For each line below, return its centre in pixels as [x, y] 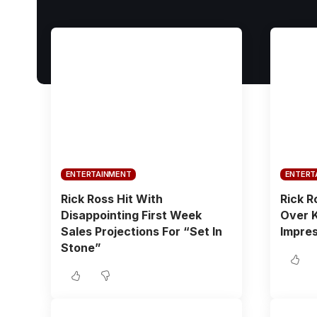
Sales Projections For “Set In [141, 231]
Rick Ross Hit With [111, 199]
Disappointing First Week [131, 215]
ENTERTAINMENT [98, 174]
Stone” [81, 248]
